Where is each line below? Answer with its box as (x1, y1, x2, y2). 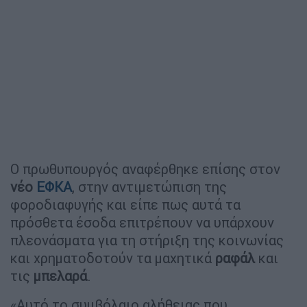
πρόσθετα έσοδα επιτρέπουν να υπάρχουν (10, 213, 274, 231)
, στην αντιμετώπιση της (72, 177, 227, 195)
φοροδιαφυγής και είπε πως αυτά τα (10, 195, 241, 213)
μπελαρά (34, 267, 87, 284)
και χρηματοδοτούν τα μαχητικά (10, 249, 215, 267)
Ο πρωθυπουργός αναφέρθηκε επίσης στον (10, 160, 280, 177)
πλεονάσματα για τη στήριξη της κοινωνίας (10, 231, 284, 249)
